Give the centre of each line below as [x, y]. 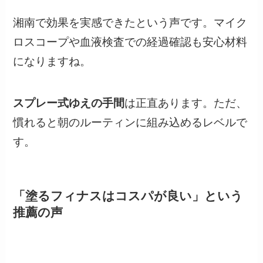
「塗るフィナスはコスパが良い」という [128, 196]
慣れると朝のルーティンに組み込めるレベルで [130, 123]
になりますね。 [52, 62]
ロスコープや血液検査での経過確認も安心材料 [130, 42]
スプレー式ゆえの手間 [69, 103]
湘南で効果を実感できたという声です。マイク [130, 23]
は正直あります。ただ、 [186, 103]
